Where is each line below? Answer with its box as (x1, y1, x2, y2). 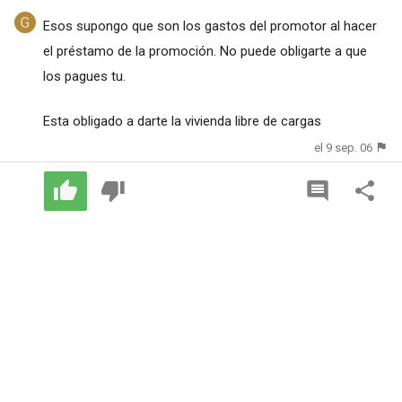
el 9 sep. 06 (314, 140, 373, 154)
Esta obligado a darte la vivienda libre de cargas (42, 112, 321, 129)
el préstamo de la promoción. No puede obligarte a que (42, 42, 367, 59)
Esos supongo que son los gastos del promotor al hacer (42, 17, 377, 34)
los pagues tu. (42, 67, 126, 84)
